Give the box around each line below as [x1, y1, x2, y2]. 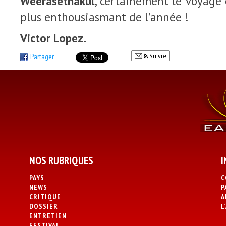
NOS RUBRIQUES [29, 154, 93, 167]
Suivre [148, 52, 166, 60]
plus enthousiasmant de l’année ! [20, 10, 189, 24]
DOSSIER [29, 202, 58, 211]
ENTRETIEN [29, 211, 67, 220]
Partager [30, 52, 54, 61]
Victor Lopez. [20, 31, 86, 45]
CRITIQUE [29, 192, 61, 201]
